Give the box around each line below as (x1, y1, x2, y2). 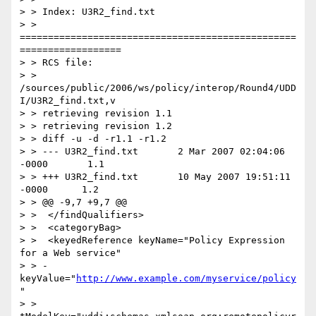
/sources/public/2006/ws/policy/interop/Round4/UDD (20, 83, 296, 94)
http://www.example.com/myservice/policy (76, 273, 296, 284)
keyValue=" (20, 273, 76, 284)
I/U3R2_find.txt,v (20, 95, 116, 107)
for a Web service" (20, 248, 121, 259)
